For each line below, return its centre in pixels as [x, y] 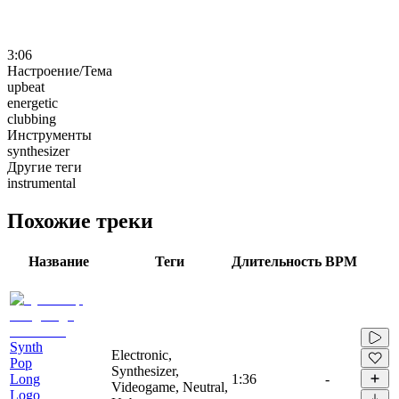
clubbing [32, 118]
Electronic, [142, 354]
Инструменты [49, 134]
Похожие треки [80, 220]
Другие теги [45, 167]
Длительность [277, 261]
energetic [33, 102]
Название [59, 261]
